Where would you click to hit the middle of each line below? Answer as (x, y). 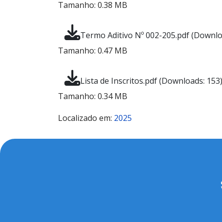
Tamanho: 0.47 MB (93, 51)
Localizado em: (86, 118)
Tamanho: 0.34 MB (93, 96)
